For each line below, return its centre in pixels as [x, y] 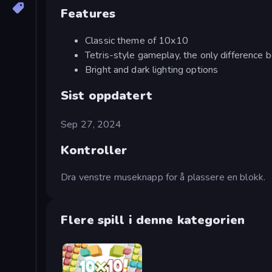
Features [88, 14]
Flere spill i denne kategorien [153, 220]
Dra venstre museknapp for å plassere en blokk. [163, 177]
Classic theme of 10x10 [137, 40]
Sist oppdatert [107, 95]
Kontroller [94, 151]
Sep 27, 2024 [91, 124]
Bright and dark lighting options [152, 70]
